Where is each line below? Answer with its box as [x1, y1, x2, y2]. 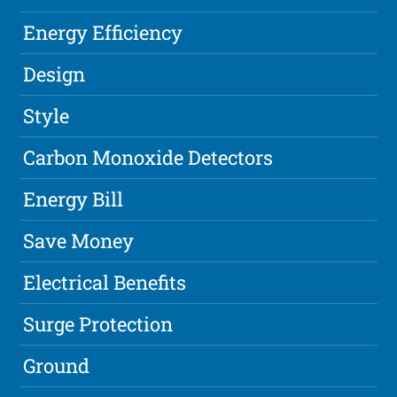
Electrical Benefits [23, 269, 187, 296]
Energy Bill [23, 186, 124, 213]
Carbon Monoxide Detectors [23, 144, 274, 171]
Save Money [23, 228, 135, 254]
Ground [23, 353, 90, 379]
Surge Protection [23, 311, 174, 338]
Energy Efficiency [23, 19, 183, 46]
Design [23, 61, 86, 88]
